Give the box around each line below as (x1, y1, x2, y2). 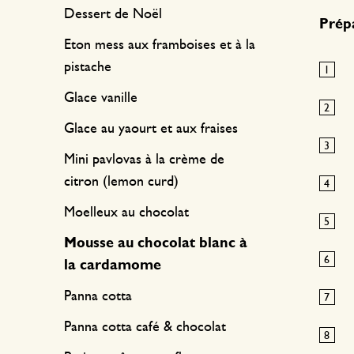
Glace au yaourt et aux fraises (64, 122, 238, 136)
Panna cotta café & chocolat (64, 320, 226, 334)
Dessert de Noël (64, 7, 162, 21)
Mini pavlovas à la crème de (64, 153, 224, 167)
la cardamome (64, 258, 161, 273)
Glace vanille (64, 91, 137, 105)
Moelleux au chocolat (64, 205, 189, 220)
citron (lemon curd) (64, 175, 179, 189)
